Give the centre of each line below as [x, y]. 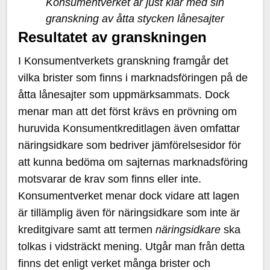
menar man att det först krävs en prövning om [128, 111]
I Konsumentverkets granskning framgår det [124, 61]
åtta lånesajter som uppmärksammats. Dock [124, 95]
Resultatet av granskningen [113, 37]
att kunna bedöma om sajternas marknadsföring [133, 162]
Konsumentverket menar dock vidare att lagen [129, 196]
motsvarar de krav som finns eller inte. [110, 179]
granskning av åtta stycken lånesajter [135, 19]
